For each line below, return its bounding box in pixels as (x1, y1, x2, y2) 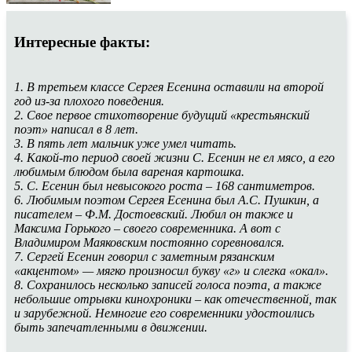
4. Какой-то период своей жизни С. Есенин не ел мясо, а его (14, 150, 335, 164)
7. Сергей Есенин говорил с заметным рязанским (14, 249, 274, 263)
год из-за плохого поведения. (14, 93, 164, 108)
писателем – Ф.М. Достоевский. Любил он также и (14, 207, 293, 221)
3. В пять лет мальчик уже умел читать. (14, 136, 236, 150)
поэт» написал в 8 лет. (14, 122, 138, 136)
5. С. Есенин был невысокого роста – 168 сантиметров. (14, 178, 315, 192)
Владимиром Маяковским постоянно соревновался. (14, 235, 284, 249)
